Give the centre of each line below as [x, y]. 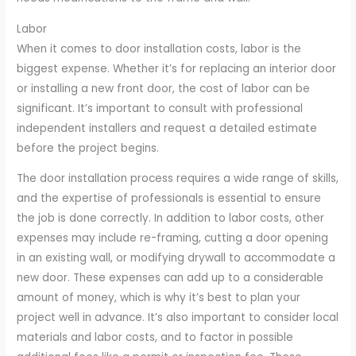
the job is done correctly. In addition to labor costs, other [171, 219]
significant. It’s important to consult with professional [160, 108]
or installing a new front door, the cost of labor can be [164, 88]
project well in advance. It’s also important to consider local [178, 318]
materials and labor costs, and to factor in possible [155, 338]
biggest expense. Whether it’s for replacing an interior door [177, 68]
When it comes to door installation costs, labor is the [159, 48]
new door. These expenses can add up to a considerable [170, 278]
